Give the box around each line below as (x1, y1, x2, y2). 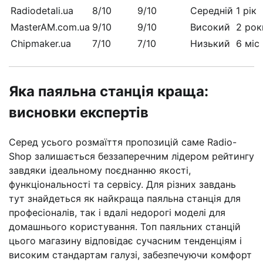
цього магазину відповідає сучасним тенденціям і (9, 234, 242, 247)
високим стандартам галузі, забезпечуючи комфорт (9, 248, 252, 261)
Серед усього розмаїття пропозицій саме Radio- (9, 136, 237, 148)
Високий (190, 21, 230, 33)
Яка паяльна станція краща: (9, 82, 208, 100)
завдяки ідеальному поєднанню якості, (9, 164, 191, 176)
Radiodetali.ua (11, 4, 73, 16)
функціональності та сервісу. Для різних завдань (9, 178, 236, 190)
